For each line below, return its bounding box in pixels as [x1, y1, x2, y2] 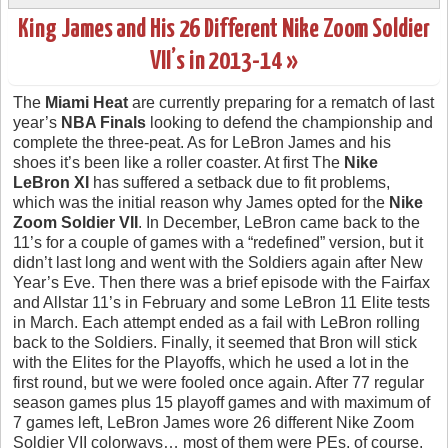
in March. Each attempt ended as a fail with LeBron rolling [13, 313, 420, 331]
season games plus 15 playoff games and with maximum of [13, 393, 430, 411]
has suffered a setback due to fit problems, [89, 173, 390, 191]
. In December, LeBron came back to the [138, 213, 420, 231]
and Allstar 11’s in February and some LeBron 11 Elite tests [13, 293, 430, 311]
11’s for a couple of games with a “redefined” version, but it [13, 233, 423, 251]
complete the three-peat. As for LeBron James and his [13, 133, 391, 151]
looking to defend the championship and [146, 113, 433, 131]
